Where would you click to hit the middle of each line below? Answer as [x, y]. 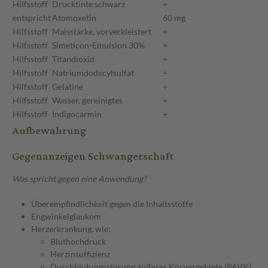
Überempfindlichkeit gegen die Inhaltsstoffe [112, 204]
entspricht [32, 18]
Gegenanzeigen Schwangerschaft [93, 157]
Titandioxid [73, 59]
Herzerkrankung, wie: [71, 229]
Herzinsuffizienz [80, 254]
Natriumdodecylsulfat [93, 73]
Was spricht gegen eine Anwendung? [79, 179]
